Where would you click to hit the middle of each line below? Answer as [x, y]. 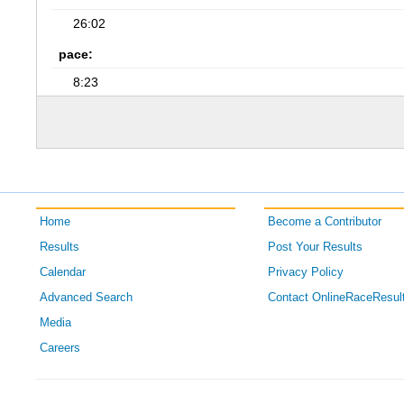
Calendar [63, 272]
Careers [60, 348]
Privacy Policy [305, 272]
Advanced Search [87, 298]
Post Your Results [315, 247]
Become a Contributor [324, 222]
